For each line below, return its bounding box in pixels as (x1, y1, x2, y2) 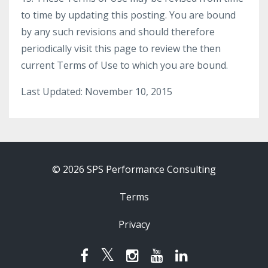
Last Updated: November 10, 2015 (21, 85, 172, 98)
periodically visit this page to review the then (21, 42, 221, 55)
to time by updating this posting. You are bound (21, 8, 236, 22)
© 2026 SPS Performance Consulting (52, 163, 216, 176)
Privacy (118, 218, 150, 231)
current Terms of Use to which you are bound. (21, 59, 228, 72)
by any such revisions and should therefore (21, 25, 215, 38)
